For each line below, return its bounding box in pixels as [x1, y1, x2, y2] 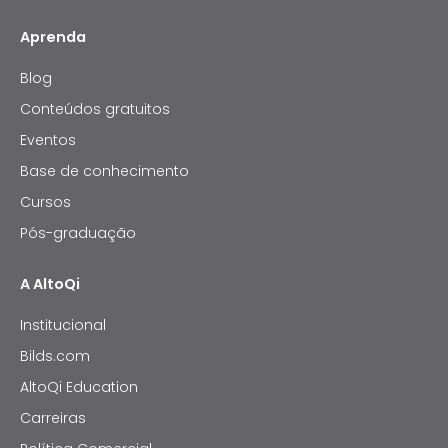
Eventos [20, 130, 76, 150]
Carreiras [20, 408, 86, 428]
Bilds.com [20, 346, 90, 366]
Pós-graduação [20, 223, 136, 243]
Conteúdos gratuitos [20, 99, 170, 119]
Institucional [20, 315, 106, 335]
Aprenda [20, 27, 86, 47]
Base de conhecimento [20, 161, 189, 181]
